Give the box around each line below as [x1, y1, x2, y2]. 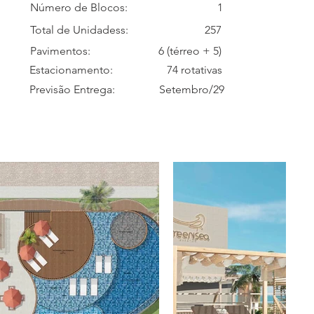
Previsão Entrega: [29, 83, 115, 96]
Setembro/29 [159, 83, 224, 96]
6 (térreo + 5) [158, 44, 221, 57]
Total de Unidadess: [30, 23, 128, 36]
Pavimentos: [30, 44, 90, 57]
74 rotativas [167, 63, 222, 76]
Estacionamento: [29, 63, 116, 76]
